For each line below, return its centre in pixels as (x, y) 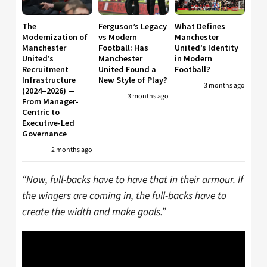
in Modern (193, 58)
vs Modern (118, 37)
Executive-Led (48, 122)
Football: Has (123, 47)
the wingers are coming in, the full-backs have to (124, 196)
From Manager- (50, 101)
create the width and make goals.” (94, 212)
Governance (44, 133)
